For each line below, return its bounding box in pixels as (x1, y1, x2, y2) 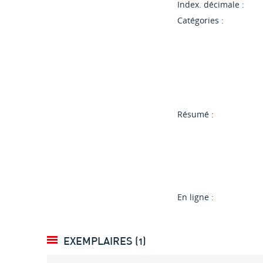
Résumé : (177, 109, 214, 120)
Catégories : (177, 15, 224, 26)
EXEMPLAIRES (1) (63, 234, 147, 248)
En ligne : (177, 191, 214, 203)
